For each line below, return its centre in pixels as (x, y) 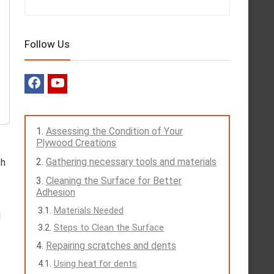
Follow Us (47, 44)
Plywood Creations (76, 143)
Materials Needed (89, 210)
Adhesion (56, 192)
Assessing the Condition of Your (114, 131)
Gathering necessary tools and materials (131, 161)
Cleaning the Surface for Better (114, 180)
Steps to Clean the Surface (109, 227)
